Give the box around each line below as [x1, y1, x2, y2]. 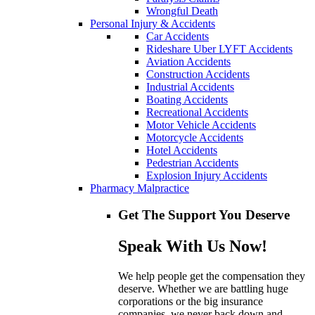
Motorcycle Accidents [146, 131, 243, 143]
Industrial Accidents [146, 80, 234, 93]
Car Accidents [146, 30, 209, 42]
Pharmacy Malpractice [90, 181, 189, 194]
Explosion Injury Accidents [146, 169, 267, 181]
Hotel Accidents [146, 143, 217, 156]
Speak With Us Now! [118, 237, 267, 256]
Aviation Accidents [146, 55, 231, 67]
